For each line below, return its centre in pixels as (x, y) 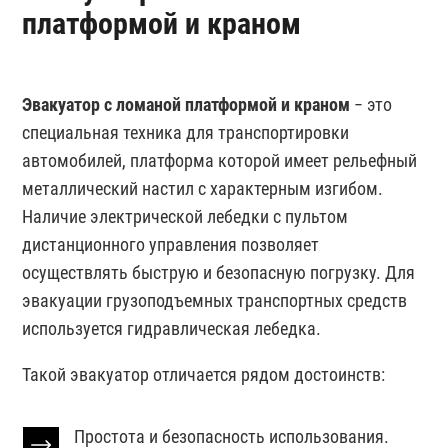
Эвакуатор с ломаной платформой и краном (186, 104)
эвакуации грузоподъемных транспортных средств (215, 300)
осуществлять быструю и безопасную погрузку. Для (219, 272)
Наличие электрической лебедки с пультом (185, 216)
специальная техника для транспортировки (186, 132)
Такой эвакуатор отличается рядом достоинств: (204, 374)
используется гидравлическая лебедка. (172, 328)
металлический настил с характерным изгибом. (203, 188)
